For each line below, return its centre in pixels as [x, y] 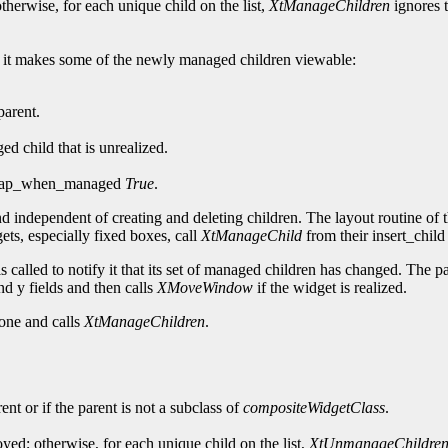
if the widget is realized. [330, 288]
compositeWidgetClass [314, 408]
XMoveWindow [205, 288]
